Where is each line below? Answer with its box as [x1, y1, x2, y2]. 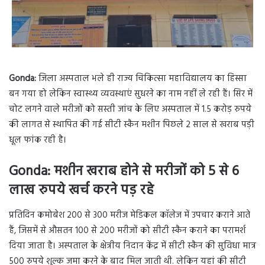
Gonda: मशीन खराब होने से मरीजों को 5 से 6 [9, 161, 239, 183]
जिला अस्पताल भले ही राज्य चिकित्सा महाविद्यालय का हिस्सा [38, 72, 247, 86]
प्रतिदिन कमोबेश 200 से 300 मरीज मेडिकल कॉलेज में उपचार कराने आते [9, 208, 250, 222]
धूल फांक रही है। [9, 133, 66, 148]
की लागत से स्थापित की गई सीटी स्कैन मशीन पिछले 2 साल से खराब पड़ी [9, 118, 254, 132]
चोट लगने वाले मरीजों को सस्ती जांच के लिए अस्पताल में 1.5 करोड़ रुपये [9, 102, 251, 117]
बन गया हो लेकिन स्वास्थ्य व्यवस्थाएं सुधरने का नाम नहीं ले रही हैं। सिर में [9, 87, 253, 102]
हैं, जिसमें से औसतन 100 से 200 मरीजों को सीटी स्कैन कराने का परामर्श [9, 223, 245, 238]
